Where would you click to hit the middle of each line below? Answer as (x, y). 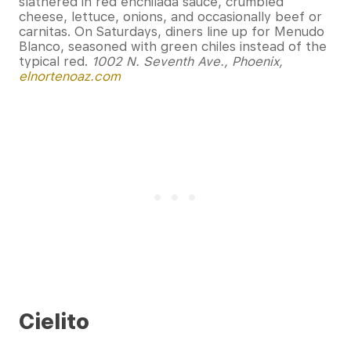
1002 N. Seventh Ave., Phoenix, (187, 61)
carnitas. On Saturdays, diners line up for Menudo (172, 31)
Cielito (54, 321)
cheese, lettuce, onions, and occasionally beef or (170, 16)
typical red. (55, 61)
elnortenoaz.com (70, 76)
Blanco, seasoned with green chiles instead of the (173, 46)
